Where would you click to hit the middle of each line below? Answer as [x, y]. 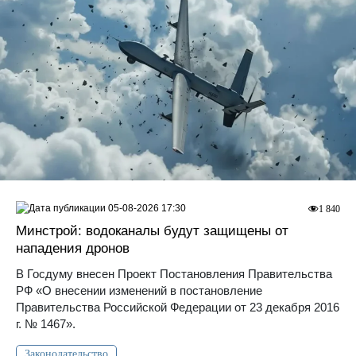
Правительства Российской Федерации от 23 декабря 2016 [178, 308]
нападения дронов [73, 249]
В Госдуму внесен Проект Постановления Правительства [174, 274]
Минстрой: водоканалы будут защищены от [152, 231]
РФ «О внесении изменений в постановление [139, 291]
